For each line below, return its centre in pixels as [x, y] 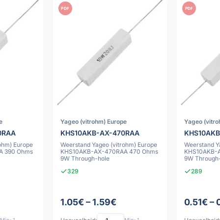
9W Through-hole [85, 158]
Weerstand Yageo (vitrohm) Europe [109, 144]
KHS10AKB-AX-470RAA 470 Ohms [109, 151]
